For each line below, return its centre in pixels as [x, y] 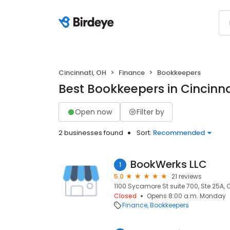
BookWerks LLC [169, 164]
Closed [125, 196]
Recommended [179, 133]
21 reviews [187, 176]
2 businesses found [91, 133]
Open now [93, 112]
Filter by [150, 112]
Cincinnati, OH [82, 73]
